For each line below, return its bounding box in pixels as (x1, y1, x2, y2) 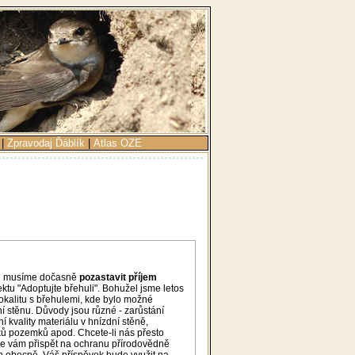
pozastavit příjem (79, 272, 157, 283)
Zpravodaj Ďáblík (7, 137, 85, 149)
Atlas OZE (94, 137, 142, 149)
